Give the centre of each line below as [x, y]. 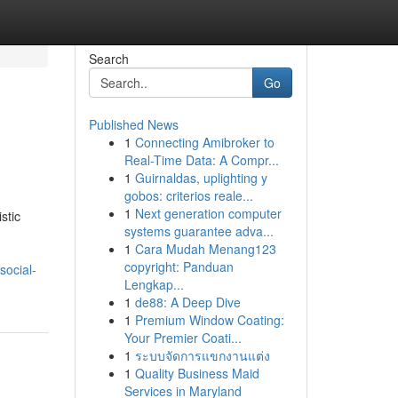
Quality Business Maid [197, 373]
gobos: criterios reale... [188, 195]
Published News [133, 124]
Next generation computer [208, 213]
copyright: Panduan [179, 267]
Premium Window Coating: [209, 320]
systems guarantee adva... [199, 231]
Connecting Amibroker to [204, 142]
